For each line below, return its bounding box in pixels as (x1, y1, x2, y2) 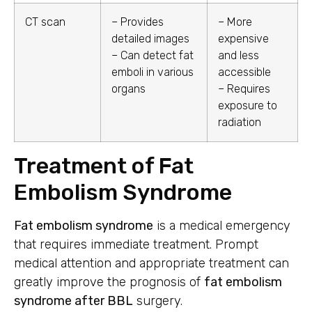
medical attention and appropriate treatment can (14, 255, 289, 271)
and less (218, 48, 259, 62)
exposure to (218, 98, 277, 112)
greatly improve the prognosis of (14, 274, 204, 290)
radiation (218, 115, 261, 129)
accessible (218, 65, 271, 79)
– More (218, 15, 252, 29)
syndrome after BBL (14, 292, 133, 309)
